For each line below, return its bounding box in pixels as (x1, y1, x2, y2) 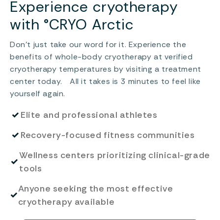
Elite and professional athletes (21, 109, 158, 121)
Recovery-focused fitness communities (21, 129, 195, 141)
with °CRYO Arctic (10, 14, 134, 34)
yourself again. (10, 88, 65, 99)
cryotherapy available (18, 195, 115, 208)
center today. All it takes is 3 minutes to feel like (10, 76, 201, 86)
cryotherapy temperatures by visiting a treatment (10, 63, 201, 74)
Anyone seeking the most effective (18, 182, 173, 194)
